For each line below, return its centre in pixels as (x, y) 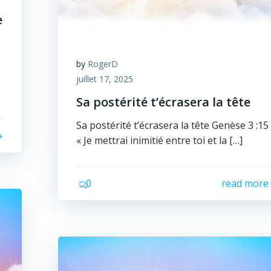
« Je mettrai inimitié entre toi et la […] (160, 140)
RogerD (103, 64)
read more (245, 183)
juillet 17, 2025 (105, 79)
